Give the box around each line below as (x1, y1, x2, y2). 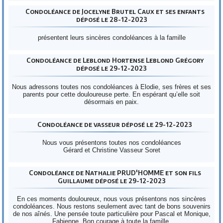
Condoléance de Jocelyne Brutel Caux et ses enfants (25, 7, 205, 15)
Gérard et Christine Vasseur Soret (63, 146, 160, 154)
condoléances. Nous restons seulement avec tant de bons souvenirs (12, 203, 211, 211)
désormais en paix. (84, 98, 139, 106)
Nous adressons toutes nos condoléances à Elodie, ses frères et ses (12, 83, 211, 91)
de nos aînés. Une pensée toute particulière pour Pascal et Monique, (12, 210, 211, 218)
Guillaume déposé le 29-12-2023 (57, 176, 166, 185)
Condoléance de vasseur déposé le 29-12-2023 (37, 120, 192, 128)
